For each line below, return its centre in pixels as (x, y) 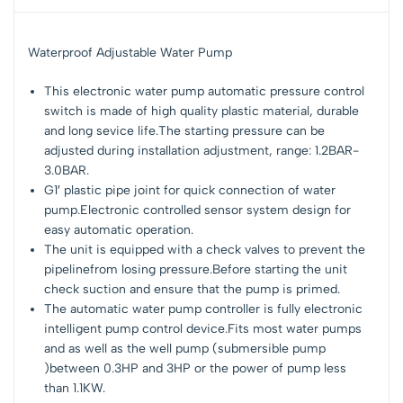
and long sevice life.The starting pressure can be (185, 130)
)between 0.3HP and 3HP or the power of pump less (196, 368)
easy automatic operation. (119, 229)
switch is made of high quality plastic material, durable (202, 111)
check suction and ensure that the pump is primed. (193, 289)
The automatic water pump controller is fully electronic (204, 309)
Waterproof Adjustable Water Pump (130, 52)
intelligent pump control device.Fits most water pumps (203, 328)
